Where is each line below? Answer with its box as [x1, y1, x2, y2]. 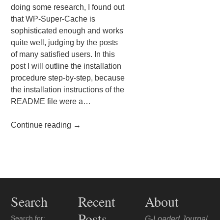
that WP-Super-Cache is [11, 15, 96, 24]
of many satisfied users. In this [11, 50, 115, 59]
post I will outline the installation [11, 62, 122, 71]
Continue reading [11, 121, 74, 130]
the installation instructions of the [11, 85, 125, 94]
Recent [78, 192, 115, 211]
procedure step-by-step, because [11, 74, 125, 82]
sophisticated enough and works [11, 27, 124, 35]
